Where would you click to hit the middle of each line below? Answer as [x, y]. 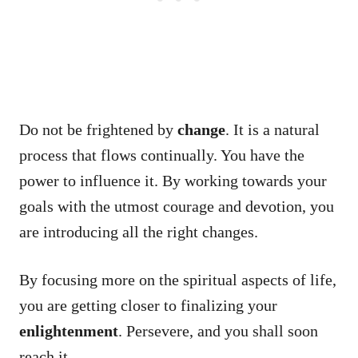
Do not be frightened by [98, 129]
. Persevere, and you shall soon [218, 330]
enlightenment [69, 330]
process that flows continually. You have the [162, 155]
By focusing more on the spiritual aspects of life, [178, 279]
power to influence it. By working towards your [173, 180]
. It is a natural [272, 129]
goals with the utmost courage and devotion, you [177, 206]
